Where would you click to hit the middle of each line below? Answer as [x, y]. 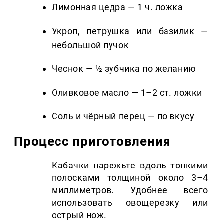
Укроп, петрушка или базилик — [130, 31]
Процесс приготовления [92, 141]
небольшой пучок [90, 45]
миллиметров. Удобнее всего [130, 190]
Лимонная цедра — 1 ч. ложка [117, 7]
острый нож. [79, 215]
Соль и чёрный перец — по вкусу [123, 116]
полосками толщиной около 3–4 [130, 177]
